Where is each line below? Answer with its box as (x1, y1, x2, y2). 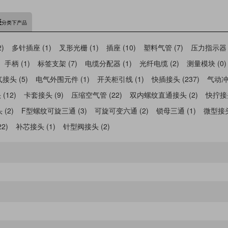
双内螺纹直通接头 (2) (130, 89, 198, 100)
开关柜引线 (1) (97, 73, 144, 84)
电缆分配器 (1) (85, 58, 132, 68)
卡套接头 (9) (24, 89, 64, 100)
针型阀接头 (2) (63, 121, 110, 131)
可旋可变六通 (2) (95, 105, 149, 116)
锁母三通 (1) (156, 105, 196, 116)
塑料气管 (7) (144, 42, 183, 52)
